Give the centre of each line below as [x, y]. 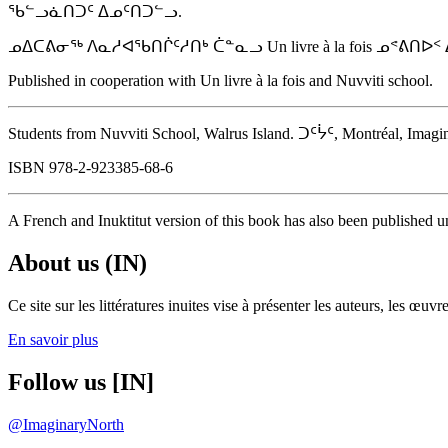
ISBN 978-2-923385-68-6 [90, 168]
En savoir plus [53, 339]
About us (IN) [77, 263]
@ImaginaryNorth [66, 424]
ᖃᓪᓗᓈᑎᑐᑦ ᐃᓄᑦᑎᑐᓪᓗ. [95, 12]
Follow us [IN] [81, 381]
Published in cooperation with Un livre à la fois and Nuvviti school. [220, 81]
